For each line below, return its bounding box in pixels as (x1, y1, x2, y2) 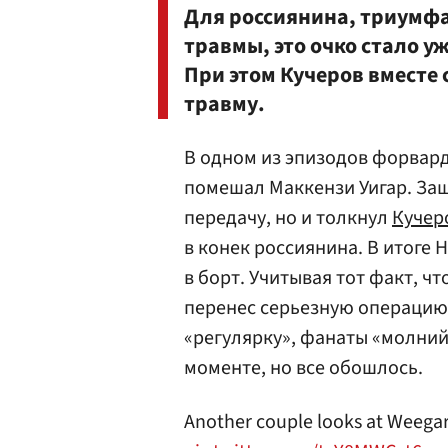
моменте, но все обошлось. (184, 354, 423, 382)
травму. (184, 88, 265, 120)
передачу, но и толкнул (184, 204, 392, 232)
